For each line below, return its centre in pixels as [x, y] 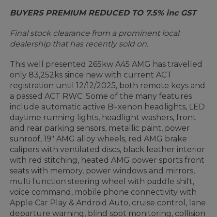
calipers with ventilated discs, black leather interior [107, 150]
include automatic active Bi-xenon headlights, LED [107, 107]
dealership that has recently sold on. [79, 44]
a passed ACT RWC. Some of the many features [101, 96]
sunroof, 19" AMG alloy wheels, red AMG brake [98, 139]
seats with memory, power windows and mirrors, [102, 171]
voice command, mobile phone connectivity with [103, 192]
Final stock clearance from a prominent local [94, 33]
